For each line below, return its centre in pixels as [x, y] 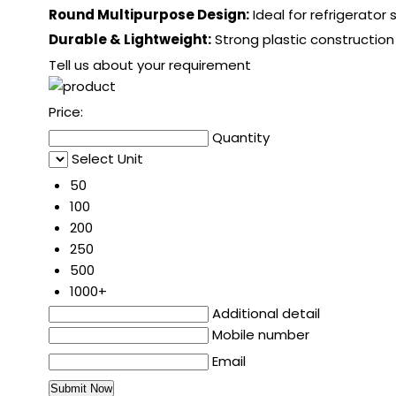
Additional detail [266, 314]
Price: [66, 112]
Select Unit [107, 159]
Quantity [241, 138]
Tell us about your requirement [150, 65]
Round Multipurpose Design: [149, 15]
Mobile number [261, 335]
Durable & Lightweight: [130, 40]
